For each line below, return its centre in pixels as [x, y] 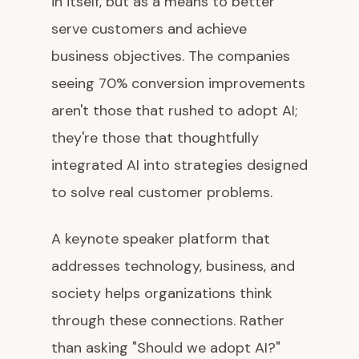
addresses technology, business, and [173, 266]
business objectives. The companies [171, 56]
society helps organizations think [162, 293]
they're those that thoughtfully [155, 138]
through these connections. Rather [168, 321]
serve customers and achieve [149, 29]
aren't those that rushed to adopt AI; [174, 111]
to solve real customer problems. [162, 192]
